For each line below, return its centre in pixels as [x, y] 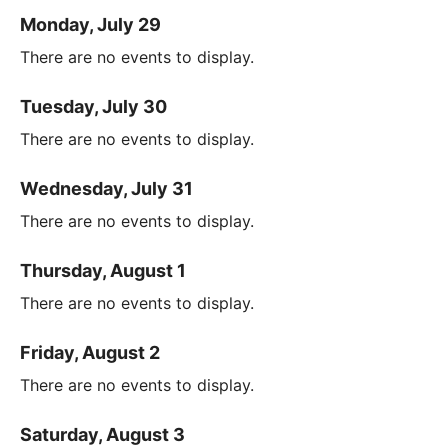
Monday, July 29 [90, 24]
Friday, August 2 [90, 352]
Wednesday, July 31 [106, 188]
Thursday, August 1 [103, 270]
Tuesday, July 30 [93, 106]
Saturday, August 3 [102, 434]
